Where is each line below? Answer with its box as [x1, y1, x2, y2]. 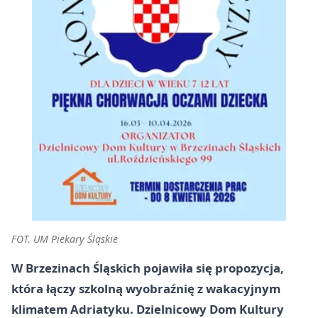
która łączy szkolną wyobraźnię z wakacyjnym [11, 280, 280, 297]
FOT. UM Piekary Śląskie [11, 232, 118, 246]
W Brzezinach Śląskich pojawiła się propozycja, [11, 260, 284, 276]
